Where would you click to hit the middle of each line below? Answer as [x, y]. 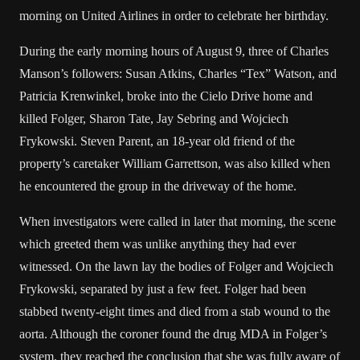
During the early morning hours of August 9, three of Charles [174, 51]
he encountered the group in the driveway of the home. [158, 186]
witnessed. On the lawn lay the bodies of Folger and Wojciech [176, 266]
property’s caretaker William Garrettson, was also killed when [175, 164]
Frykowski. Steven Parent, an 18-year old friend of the [157, 141]
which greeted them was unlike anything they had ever [157, 244]
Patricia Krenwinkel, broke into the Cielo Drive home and [166, 96]
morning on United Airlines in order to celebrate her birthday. [174, 16]
